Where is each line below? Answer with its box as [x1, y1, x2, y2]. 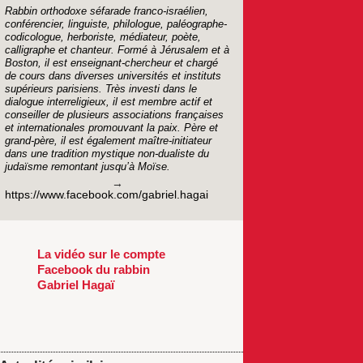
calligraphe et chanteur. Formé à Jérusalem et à [5, 43, 230, 56]
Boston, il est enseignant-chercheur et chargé [5, 56, 219, 69]
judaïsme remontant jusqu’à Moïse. [5, 160, 171, 173]
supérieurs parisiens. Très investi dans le [5, 82, 198, 95]
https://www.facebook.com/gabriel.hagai [5, 189, 209, 202]
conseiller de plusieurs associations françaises [5, 108, 224, 121]
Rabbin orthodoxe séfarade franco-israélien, [5, 4, 209, 17]
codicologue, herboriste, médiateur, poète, [5, 30, 202, 43]
